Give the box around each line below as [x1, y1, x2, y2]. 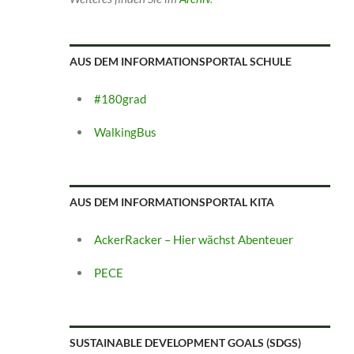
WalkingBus [93, 124, 156, 139]
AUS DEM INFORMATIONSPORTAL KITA [69, 194, 274, 209]
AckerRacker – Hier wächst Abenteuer [93, 232, 293, 247]
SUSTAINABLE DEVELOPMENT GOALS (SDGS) [69, 335, 301, 349]
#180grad [93, 91, 146, 106]
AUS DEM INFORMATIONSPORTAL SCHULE [69, 54, 292, 68]
